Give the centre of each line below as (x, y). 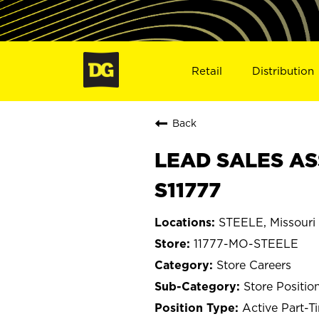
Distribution (283, 70)
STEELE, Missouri (267, 222)
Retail (206, 70)
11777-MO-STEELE (246, 243)
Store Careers (254, 265)
